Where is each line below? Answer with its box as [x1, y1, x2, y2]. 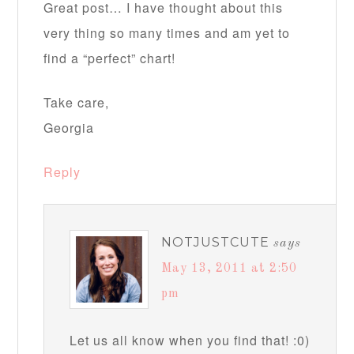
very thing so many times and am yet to [43, 24, 291, 43]
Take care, [43, 93, 110, 112]
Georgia [43, 119, 95, 137]
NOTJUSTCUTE [161, 235, 270, 250]
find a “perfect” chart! [43, 49, 176, 68]
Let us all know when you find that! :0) [70, 331, 311, 350]
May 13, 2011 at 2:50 [161, 262, 298, 276]
